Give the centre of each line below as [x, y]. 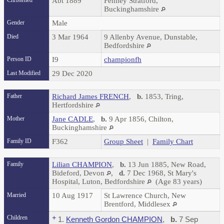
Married [16, 195]
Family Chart [173, 142]
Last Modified [24, 73]
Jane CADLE [72, 119]
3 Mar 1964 [71, 37]
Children [18, 218]
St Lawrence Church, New [145, 196]
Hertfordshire [74, 105]
